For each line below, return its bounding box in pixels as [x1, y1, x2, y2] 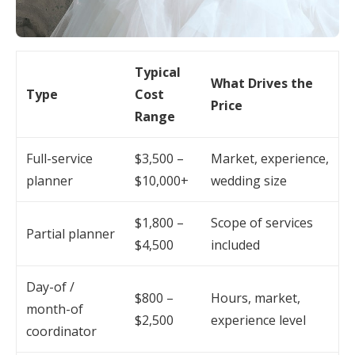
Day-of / [26, 278, 74, 296]
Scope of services [211, 214, 313, 231]
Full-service [26, 150, 93, 167]
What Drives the [211, 74, 313, 92]
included [211, 236, 260, 254]
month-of [26, 300, 83, 318]
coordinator [26, 323, 97, 340]
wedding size [211, 172, 287, 189]
